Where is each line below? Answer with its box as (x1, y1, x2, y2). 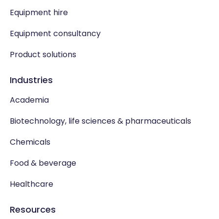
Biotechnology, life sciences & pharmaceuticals (10, 115, 191, 127)
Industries (10, 73, 53, 86)
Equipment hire (10, 6, 68, 18)
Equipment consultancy (10, 27, 101, 39)
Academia (10, 94, 49, 106)
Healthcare (10, 178, 53, 190)
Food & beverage (10, 157, 76, 169)
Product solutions (10, 48, 76, 60)
